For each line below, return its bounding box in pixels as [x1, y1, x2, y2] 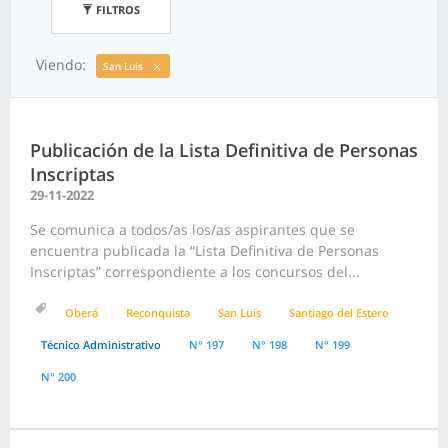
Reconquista [126, 305, 190, 321]
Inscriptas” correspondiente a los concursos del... [30, 262, 360, 282]
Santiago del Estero [289, 305, 389, 321]
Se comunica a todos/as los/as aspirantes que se [30, 220, 355, 240]
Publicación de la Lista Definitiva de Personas [30, 138, 418, 163]
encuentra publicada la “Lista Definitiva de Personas [30, 241, 379, 261]
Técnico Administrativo [41, 337, 161, 353]
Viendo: [36, 54, 86, 74]
